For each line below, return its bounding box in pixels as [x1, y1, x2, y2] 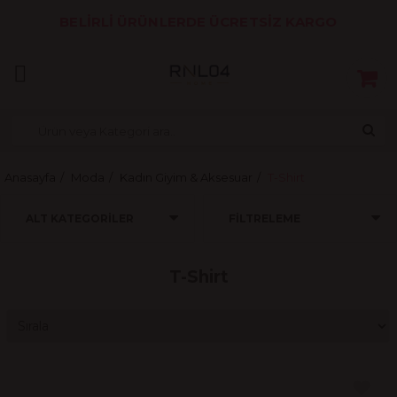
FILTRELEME [228, 212, 300, 225]
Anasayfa [4, 170, 56, 184]
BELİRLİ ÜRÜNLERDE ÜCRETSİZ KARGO [59, 13, 338, 30]
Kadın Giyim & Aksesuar [120, 170, 253, 184]
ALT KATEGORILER [26, 212, 134, 225]
